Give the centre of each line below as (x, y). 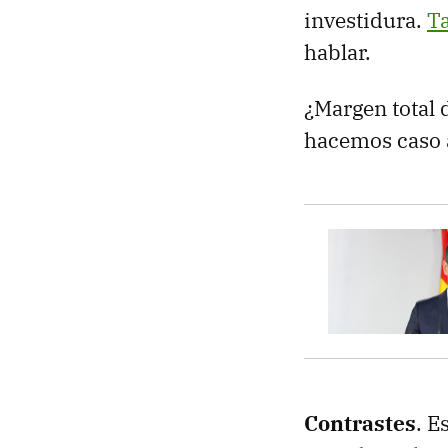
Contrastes (360, 422)
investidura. (365, 19)
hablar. (337, 51)
